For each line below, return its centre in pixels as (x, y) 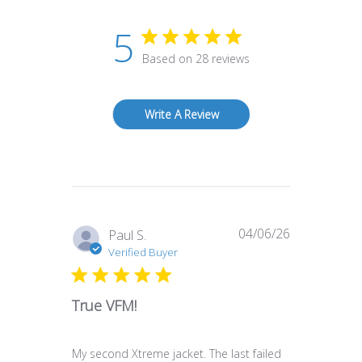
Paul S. (127, 236)
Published (317, 235)
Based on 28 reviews (196, 59)
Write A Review (181, 115)
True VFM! (104, 306)
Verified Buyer (143, 253)
